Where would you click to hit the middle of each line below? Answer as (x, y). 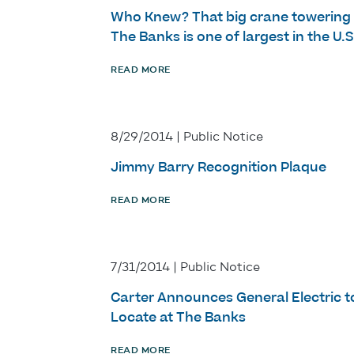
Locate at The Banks (178, 318)
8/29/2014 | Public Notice (187, 137)
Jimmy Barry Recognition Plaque (218, 168)
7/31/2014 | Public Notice (185, 267)
